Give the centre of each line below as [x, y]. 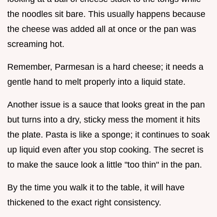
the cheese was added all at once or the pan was [102, 29]
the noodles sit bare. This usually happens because [106, 14]
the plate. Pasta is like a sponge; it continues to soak [108, 135]
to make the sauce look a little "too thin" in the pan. [105, 165]
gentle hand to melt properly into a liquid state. [96, 82]
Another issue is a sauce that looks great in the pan [106, 105]
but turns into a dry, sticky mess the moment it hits [104, 120]
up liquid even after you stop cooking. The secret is [105, 150]
